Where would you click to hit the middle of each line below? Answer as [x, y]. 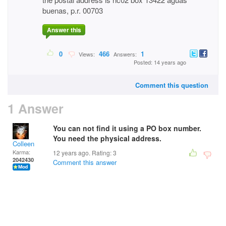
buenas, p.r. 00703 [73, 10]
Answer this [64, 30]
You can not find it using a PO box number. [127, 128]
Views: [86, 54]
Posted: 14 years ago [160, 62]
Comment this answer [85, 162]
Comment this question [172, 85]
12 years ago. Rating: [83, 153]
